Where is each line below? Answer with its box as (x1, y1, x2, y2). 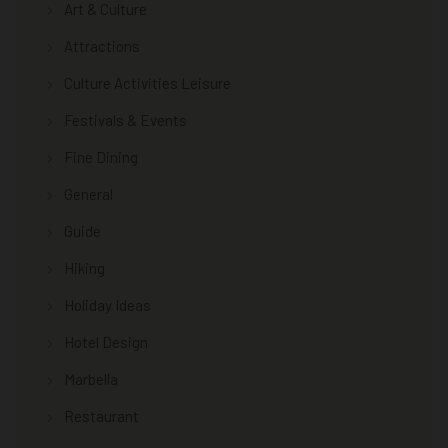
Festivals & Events (64, 110, 187, 129)
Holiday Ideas (64, 295, 151, 314)
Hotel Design (64, 332, 148, 351)
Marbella (64, 369, 118, 388)
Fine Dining (64, 147, 138, 166)
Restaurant (64, 406, 139, 425)
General (64, 184, 113, 203)
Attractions (64, 36, 140, 55)
